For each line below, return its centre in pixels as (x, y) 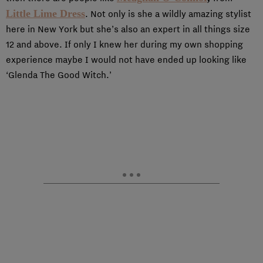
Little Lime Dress (45, 14)
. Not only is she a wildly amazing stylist (168, 14)
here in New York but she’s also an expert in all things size (128, 29)
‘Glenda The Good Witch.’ (59, 75)
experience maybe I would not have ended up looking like (126, 60)
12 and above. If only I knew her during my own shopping (124, 44)
